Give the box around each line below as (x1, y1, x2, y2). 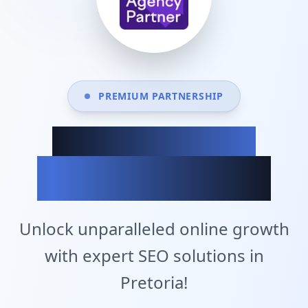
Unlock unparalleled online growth (19, 217, 289, 240)
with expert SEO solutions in (44, 244, 264, 267)
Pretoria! (120, 271, 188, 294)
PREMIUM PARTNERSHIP (98, 89, 223, 102)
